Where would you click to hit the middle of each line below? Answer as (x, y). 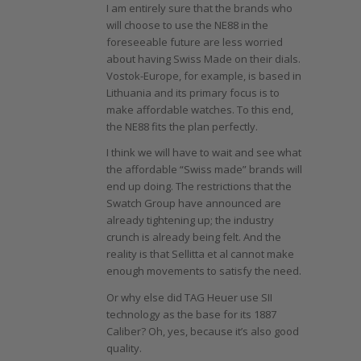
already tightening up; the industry (190, 220)
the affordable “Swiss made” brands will (204, 170)
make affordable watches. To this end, (199, 110)
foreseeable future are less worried (194, 42)
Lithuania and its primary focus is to (193, 93)
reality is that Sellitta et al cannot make (200, 254)
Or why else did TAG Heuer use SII (189, 297)
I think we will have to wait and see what (203, 153)
